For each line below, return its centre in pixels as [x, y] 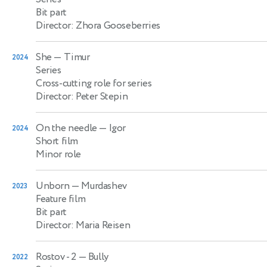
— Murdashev [98, 186]
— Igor [111, 128]
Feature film [61, 199]
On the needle [66, 128]
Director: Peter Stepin [82, 96]
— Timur [71, 57]
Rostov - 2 [56, 257]
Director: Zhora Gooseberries [98, 25]
